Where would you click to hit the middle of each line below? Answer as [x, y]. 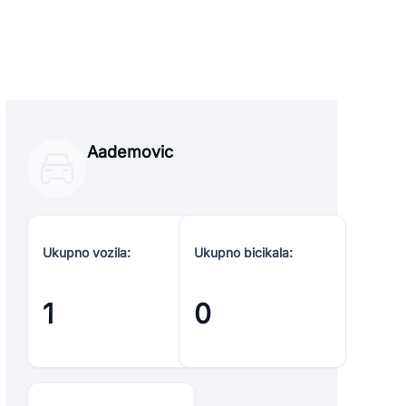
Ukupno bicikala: [243, 252]
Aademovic [130, 152]
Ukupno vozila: [87, 252]
